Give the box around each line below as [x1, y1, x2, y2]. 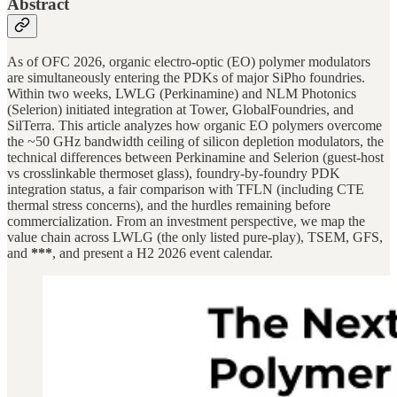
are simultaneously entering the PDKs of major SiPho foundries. [7, 70, 365, 86]
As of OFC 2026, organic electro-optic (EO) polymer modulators [7, 54, 370, 70]
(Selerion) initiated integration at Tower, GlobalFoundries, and [7, 102, 354, 118]
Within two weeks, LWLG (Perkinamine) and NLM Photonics [7, 86, 356, 102]
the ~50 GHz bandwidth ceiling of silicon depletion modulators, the [7, 134, 384, 150]
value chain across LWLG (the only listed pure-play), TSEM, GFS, [7, 230, 383, 245]
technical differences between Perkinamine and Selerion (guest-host [7, 150, 384, 166]
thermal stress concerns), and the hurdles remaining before [7, 198, 331, 214]
